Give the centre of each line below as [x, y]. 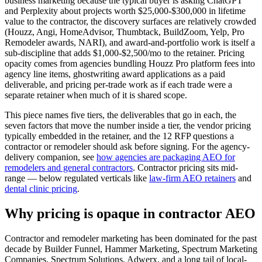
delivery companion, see [51, 157]
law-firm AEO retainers [192, 178]
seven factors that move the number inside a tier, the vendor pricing [128, 125]
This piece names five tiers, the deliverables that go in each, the [120, 115]
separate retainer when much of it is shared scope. [96, 95]
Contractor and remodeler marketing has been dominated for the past [131, 238]
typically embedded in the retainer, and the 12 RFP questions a [119, 136]
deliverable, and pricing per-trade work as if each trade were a [118, 84]
